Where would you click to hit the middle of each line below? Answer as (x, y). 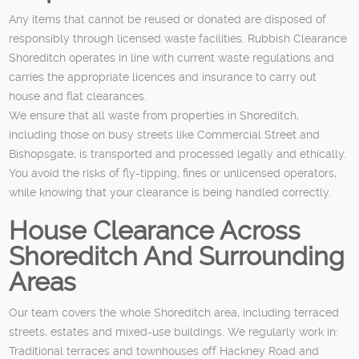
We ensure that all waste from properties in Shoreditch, (154, 115)
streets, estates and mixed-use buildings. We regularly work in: (174, 331)
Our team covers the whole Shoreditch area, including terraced (174, 312)
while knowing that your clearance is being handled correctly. (170, 192)
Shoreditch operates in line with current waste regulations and (172, 57)
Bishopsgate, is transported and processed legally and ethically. (178, 153)
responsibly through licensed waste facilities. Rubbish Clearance (178, 38)
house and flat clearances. (78, 96)
